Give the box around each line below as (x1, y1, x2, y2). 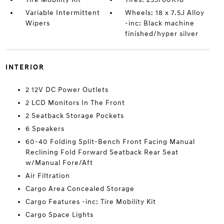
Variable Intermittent (25, 8, 100, 17)
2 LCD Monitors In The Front (25, 98, 125, 107)
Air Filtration (25, 171, 70, 180)
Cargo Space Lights (25, 210, 93, 219)
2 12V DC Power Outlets (25, 85, 108, 94)
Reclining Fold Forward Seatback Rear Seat (25, 148, 178, 156)
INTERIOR (5, 63, 44, 71)
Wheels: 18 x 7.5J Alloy (125, 8, 205, 17)
